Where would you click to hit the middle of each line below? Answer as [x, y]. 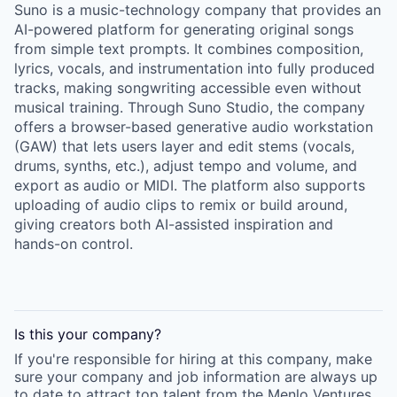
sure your [46, 377]
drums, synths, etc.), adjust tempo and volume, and [186, 166]
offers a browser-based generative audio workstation [194, 127]
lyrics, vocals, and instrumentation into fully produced [195, 68]
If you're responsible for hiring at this [140, 359]
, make [350, 359]
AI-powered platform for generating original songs [184, 29]
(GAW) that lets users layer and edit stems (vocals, [184, 146]
